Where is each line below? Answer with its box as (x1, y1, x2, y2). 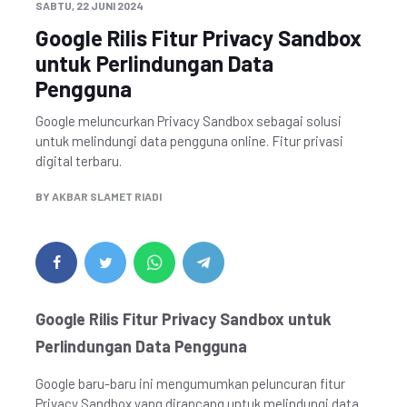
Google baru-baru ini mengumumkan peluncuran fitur (35, 375, 345, 392)
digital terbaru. (35, 153, 122, 169)
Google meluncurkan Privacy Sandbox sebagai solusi (35, 113, 342, 129)
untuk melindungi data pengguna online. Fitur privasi (35, 133, 343, 149)
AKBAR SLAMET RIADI (52, 190, 162, 203)
